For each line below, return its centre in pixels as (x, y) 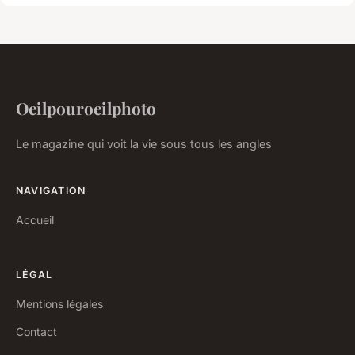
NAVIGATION (51, 190)
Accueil (35, 219)
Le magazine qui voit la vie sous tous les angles (144, 143)
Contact (36, 331)
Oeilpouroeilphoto (86, 107)
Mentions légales (59, 303)
